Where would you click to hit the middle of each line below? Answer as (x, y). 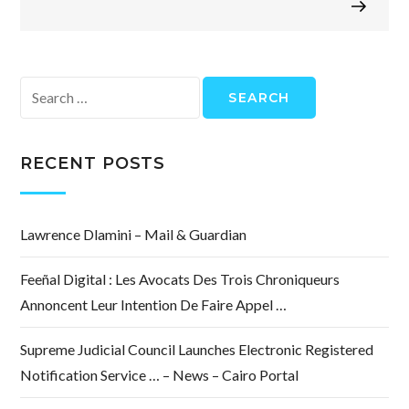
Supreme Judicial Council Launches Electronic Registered (197, 350)
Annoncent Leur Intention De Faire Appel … (154, 305)
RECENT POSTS (93, 164)
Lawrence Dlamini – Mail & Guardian (134, 235)
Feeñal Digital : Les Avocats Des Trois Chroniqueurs (180, 279)
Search (41, 89)
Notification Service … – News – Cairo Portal (160, 375)
